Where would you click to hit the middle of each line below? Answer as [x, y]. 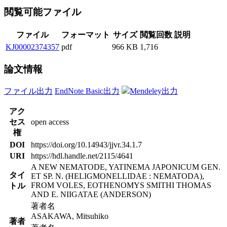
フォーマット [86, 35]
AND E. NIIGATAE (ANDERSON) [91, 194]
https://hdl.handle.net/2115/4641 [82, 156]
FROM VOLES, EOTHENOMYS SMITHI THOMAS [121, 185]
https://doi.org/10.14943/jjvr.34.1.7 [86, 144]
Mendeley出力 [154, 91]
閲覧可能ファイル [44, 12]
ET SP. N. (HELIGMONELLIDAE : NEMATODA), [118, 176]
